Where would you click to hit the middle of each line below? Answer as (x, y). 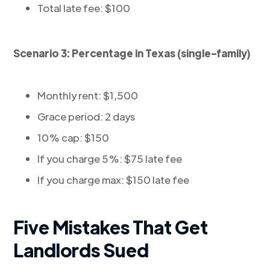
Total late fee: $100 (84, 8)
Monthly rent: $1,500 (88, 95)
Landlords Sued (81, 250)
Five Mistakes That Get (111, 227)
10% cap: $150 (74, 137)
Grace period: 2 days (86, 116)
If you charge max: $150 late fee (114, 180)
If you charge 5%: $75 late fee (110, 159)
